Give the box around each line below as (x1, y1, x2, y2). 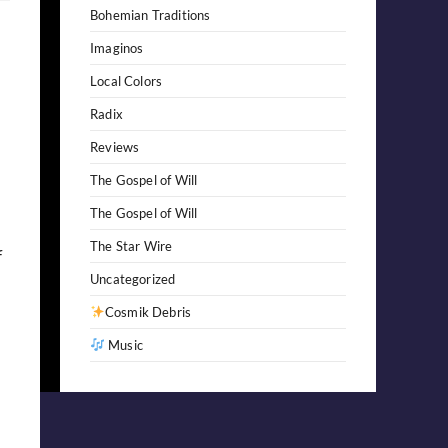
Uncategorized (90, 270, 176, 287)
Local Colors (90, 72, 163, 89)
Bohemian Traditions (90, 6, 211, 23)
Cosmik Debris (104, 303, 192, 320)
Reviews (90, 138, 140, 155)
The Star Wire (90, 237, 173, 254)
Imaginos (90, 39, 144, 56)
